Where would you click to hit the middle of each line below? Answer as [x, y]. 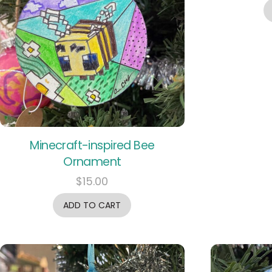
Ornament [92, 162]
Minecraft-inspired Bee [92, 146]
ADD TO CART [92, 205]
